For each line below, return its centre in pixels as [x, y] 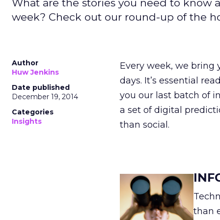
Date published [41, 87]
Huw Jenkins [35, 72]
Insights [27, 121]
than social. [145, 125]
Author [25, 63]
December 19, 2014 [45, 97]
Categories [33, 112]
